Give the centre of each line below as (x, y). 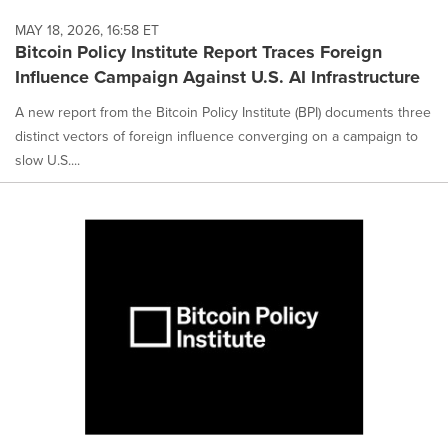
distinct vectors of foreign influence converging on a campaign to (216, 135)
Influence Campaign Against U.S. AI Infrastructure (217, 76)
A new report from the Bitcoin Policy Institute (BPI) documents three (223, 111)
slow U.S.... (47, 159)
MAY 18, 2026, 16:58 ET (87, 29)
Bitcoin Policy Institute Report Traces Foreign (198, 51)
